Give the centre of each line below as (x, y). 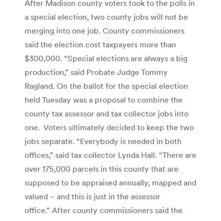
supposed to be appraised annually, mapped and (110, 182)
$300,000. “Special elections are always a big (106, 58)
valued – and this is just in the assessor (92, 196)
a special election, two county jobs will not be (106, 17)
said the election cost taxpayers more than (100, 44)
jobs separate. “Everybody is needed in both (103, 141)
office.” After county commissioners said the (104, 210)
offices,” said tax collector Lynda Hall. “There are (110, 155)
